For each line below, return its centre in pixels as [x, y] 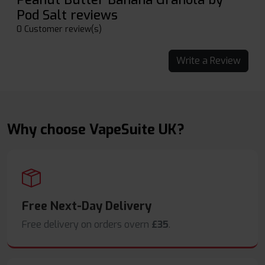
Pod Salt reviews [67, 15]
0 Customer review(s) [59, 30]
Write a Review [225, 61]
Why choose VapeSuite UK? [96, 130]
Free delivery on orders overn [87, 225]
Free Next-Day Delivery [87, 206]
